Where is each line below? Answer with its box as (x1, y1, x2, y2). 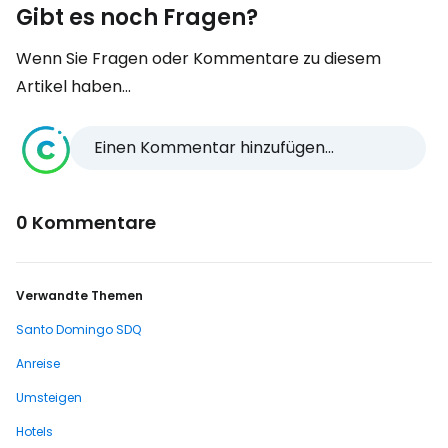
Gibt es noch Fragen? (16, 2, 258, 33)
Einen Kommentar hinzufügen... (94, 136, 334, 159)
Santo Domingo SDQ (16, 321, 141, 338)
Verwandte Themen (16, 287, 143, 304)
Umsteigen (16, 389, 82, 406)
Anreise (16, 355, 60, 372)
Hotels (16, 423, 53, 440)
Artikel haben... (16, 75, 131, 98)
